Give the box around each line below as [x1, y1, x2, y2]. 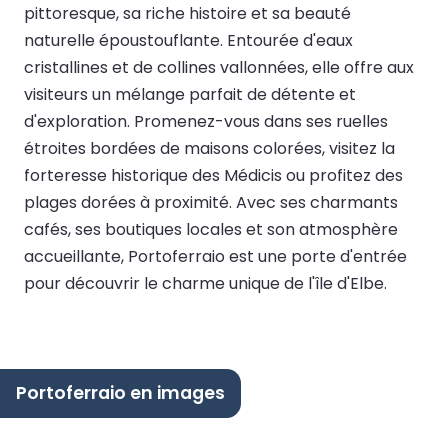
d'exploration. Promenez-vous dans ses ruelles [24, 109, 388, 133]
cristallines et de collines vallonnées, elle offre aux [24, 55, 414, 79]
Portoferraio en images [16, 380, 225, 405]
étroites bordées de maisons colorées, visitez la [24, 136, 395, 160]
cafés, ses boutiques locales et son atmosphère [24, 217, 398, 241]
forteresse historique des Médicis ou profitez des [24, 163, 403, 187]
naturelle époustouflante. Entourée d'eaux [24, 28, 353, 52]
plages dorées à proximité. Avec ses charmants [24, 190, 398, 214]
